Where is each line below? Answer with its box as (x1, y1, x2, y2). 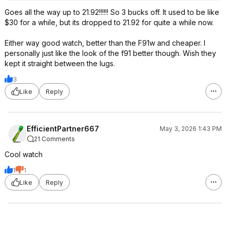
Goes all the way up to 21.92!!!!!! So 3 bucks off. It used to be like (5, 8, 219, 16)
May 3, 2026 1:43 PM (160, 125, 222, 132)
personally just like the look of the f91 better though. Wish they (5, 49, 216, 57)
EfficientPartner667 (27, 124, 99, 133)
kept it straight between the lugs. (5, 59, 115, 68)
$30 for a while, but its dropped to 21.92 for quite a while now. (5, 18, 214, 27)
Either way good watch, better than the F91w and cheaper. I (5, 39, 205, 47)
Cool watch (5, 150, 43, 159)
